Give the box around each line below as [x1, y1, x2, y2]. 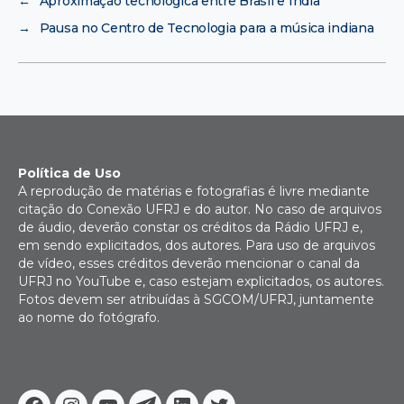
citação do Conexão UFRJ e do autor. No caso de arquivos [18, 201, 381, 218]
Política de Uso [18, 165, 121, 182]
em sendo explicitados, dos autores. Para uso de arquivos [18, 237, 375, 254]
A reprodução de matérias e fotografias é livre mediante [18, 183, 370, 200]
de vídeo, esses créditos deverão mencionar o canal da [18, 255, 360, 272]
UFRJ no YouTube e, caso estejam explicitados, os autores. [18, 273, 384, 290]
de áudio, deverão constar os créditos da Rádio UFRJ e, [18, 219, 363, 236]
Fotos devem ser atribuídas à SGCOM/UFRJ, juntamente [18, 291, 374, 308]
